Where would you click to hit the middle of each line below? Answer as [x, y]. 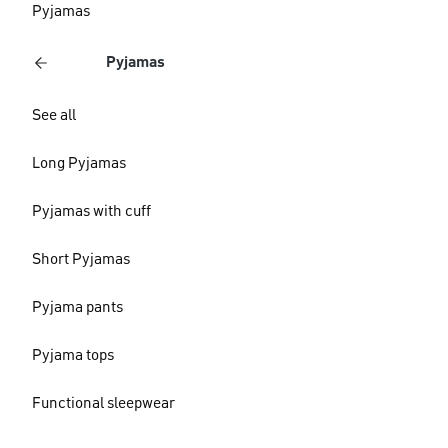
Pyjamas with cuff [91, 212]
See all [54, 116]
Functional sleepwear [103, 404]
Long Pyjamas [79, 164]
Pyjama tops [73, 356]
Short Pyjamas [81, 260]
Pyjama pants [77, 308]
